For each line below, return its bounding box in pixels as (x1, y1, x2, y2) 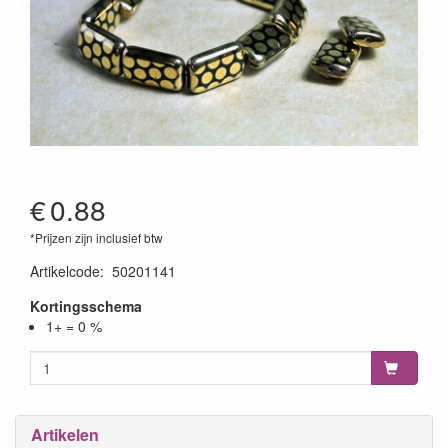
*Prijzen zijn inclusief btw (30, 228, 163, 246)
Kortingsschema (30, 295, 142, 316)
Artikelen (31, 422, 99, 446)
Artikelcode (30, 260, 100, 281)
